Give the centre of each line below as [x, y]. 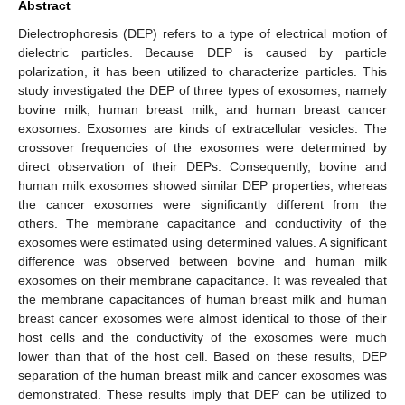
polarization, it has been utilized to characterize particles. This [202, 71]
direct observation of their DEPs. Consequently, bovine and [202, 166]
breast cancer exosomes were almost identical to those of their [202, 318]
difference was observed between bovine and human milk [202, 261]
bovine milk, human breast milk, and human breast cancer [202, 109]
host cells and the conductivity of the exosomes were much [202, 337]
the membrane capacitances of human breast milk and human [202, 299]
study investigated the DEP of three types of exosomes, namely [202, 90]
